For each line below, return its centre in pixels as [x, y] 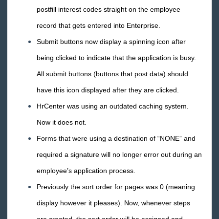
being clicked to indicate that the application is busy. [117, 58]
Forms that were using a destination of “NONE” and [116, 138]
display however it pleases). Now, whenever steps [113, 203]
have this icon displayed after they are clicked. [108, 90]
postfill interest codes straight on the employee [109, 9]
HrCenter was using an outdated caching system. [113, 106]
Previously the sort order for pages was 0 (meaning [116, 187]
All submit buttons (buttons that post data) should [112, 74]
